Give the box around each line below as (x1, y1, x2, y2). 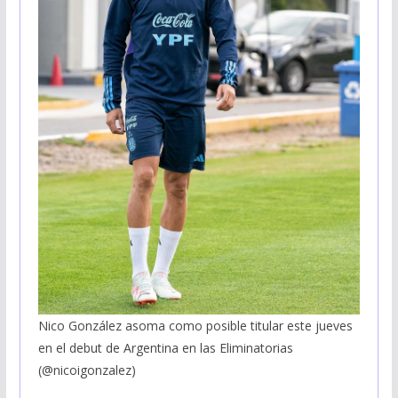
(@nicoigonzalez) (37, 361, 136, 378)
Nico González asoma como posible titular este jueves (37, 316, 353, 334)
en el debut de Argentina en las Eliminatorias (37, 338, 293, 356)
